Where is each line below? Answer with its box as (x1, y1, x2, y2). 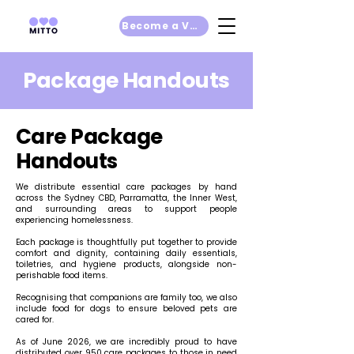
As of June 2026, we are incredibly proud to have (16, 336, 237, 348)
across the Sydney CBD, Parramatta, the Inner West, (16, 192, 237, 204)
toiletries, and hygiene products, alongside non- (16, 258, 237, 270)
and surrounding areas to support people (16, 203, 237, 215)
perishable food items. (16, 269, 107, 281)
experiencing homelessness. (16, 214, 133, 226)
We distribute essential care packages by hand (16, 181, 237, 193)
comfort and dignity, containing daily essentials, (16, 247, 237, 259)
